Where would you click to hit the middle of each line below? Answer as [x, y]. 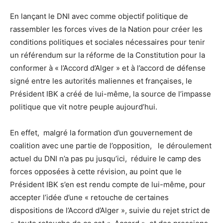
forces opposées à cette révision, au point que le [96, 171]
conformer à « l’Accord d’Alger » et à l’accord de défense [108, 68]
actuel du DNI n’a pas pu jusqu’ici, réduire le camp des [106, 158]
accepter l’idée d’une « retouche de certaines [89, 197]
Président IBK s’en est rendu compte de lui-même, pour [108, 184]
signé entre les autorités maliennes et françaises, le [101, 81]
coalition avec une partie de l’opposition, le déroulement [111, 145]
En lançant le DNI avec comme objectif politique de [99, 16]
